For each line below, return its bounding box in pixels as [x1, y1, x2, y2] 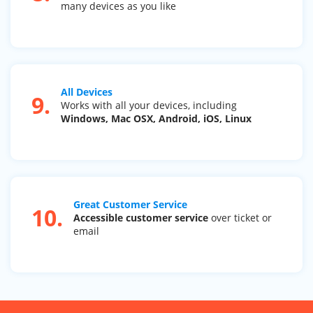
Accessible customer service [73, 210, 208, 224]
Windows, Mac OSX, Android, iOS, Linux [61, 112, 252, 126]
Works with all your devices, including [61, 99, 237, 112]
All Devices [61, 85, 112, 99]
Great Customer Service [73, 197, 187, 211]
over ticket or [208, 210, 272, 224]
